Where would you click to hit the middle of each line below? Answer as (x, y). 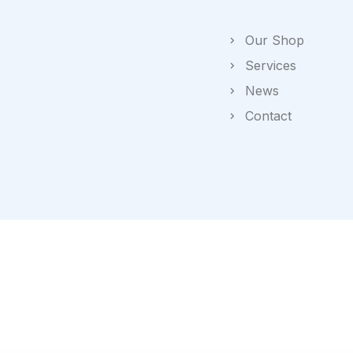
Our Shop (275, 40)
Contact (269, 115)
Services (271, 65)
